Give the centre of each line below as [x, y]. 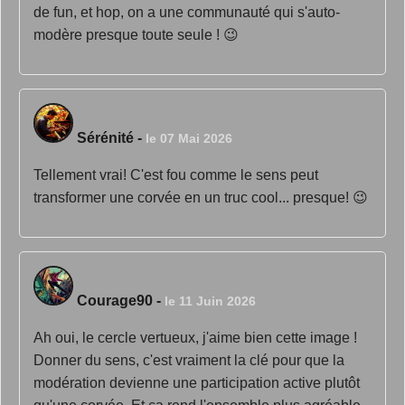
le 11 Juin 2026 [210, 301]
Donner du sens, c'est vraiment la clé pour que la [189, 360]
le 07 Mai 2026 [189, 138]
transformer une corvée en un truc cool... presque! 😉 [201, 198]
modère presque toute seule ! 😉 [136, 35]
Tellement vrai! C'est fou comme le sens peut [176, 175]
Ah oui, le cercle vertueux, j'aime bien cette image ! [195, 338]
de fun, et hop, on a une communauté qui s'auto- [187, 12]
